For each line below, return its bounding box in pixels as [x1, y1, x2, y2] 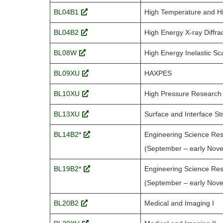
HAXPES [144, 70, 172, 77]
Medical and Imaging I [144, 200, 214, 207]
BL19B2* [53, 165, 81, 173]
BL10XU [53, 90, 80, 98]
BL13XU [53, 111, 80, 118]
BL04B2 [53, 29, 79, 36]
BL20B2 [53, 200, 79, 207]
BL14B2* [53, 131, 81, 138]
